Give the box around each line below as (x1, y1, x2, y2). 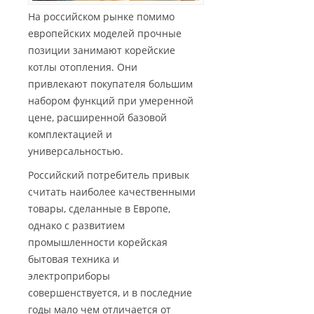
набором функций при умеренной (28, 94, 193, 108)
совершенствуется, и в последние (28, 286, 192, 300)
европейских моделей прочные (28, 27, 182, 41)
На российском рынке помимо (28, 10, 175, 24)
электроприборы (28, 269, 110, 283)
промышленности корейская (28, 235, 168, 250)
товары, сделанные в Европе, (28, 202, 170, 216)
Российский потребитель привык (28, 168, 189, 182)
